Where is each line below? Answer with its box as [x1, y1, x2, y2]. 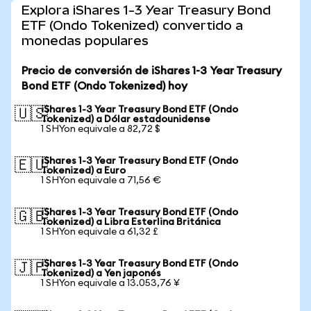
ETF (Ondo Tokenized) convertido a [22, 18, 243, 33]
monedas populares [22, 33, 149, 48]
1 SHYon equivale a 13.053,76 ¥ [41, 278, 180, 288]
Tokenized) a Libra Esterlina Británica [41, 217, 221, 227]
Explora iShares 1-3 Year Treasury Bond [22, 3, 271, 17]
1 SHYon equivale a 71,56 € [41, 176, 161, 185]
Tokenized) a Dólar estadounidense [41, 115, 210, 124]
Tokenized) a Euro [41, 166, 126, 176]
